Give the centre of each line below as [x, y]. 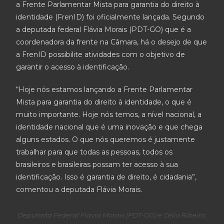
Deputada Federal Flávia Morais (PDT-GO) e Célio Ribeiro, [112, 215]
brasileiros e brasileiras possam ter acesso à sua [97, 164]
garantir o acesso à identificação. [73, 67]
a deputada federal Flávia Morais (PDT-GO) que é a [104, 29]
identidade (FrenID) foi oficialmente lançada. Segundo [110, 17]
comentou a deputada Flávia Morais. [79, 189]
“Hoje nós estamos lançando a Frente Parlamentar [104, 89]
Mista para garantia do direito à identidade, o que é [104, 102]
